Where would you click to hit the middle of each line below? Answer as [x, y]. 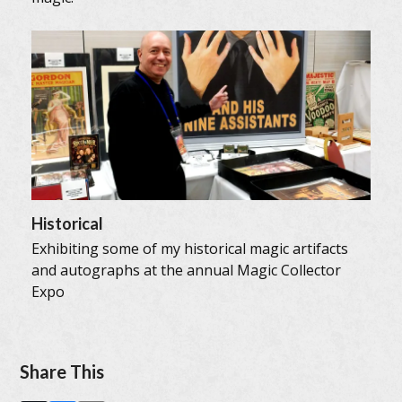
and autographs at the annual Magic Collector [186, 270]
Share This [62, 371]
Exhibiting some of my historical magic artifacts [189, 248]
